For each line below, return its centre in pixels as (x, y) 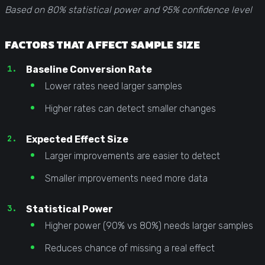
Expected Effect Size (77, 139)
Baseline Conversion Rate (89, 69)
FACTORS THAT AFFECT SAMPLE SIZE (103, 44)
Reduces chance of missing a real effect (130, 248)
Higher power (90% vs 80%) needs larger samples (149, 225)
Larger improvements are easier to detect (132, 156)
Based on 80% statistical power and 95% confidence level (128, 9)
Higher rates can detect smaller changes (130, 108)
